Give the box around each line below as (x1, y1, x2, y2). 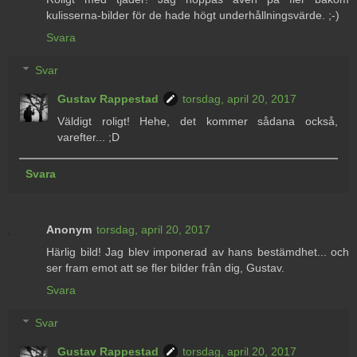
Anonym (46, 222, 92, 236)
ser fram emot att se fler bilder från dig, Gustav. (46, 261, 284, 274)
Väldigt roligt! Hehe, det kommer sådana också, (57, 115, 338, 128)
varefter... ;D (57, 131, 120, 144)
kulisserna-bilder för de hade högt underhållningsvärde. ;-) (46, 8, 339, 22)
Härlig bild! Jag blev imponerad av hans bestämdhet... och (46, 245, 349, 258)
